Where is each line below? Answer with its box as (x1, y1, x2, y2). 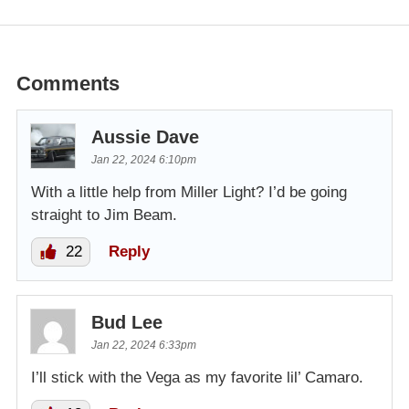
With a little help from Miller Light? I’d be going (31, 184, 347, 202)
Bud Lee (91, 312, 163, 333)
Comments (16, 72, 120, 96)
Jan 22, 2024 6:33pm (91, 339, 196, 352)
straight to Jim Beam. (31, 206, 177, 225)
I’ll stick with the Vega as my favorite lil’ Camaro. (31, 369, 363, 387)
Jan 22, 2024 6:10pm (91, 153, 196, 167)
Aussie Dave (91, 127, 199, 148)
